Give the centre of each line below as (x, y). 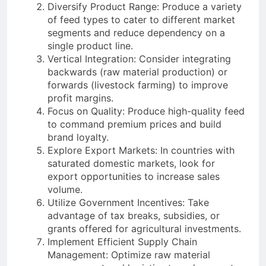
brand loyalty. (78, 137)
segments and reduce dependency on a (136, 33)
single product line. (90, 46)
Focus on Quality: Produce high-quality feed (146, 111)
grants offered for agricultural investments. (144, 229)
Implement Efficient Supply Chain (122, 242)
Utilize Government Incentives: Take (128, 203)
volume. (65, 190)
